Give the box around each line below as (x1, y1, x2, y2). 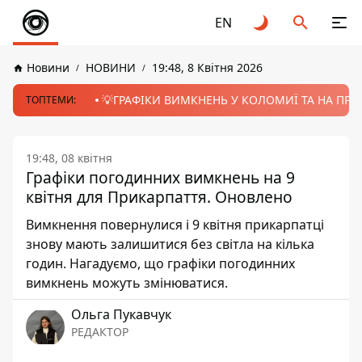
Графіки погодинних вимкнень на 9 (26, 166, 295, 188)
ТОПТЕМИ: (26, 93, 76, 107)
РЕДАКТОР (71, 324, 128, 339)
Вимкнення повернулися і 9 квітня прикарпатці (26, 216, 324, 234)
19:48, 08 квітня (26, 150, 112, 166)
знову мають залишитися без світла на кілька (26, 235, 314, 253)
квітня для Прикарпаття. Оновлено (26, 186, 293, 208)
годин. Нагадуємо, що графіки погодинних (26, 255, 295, 272)
